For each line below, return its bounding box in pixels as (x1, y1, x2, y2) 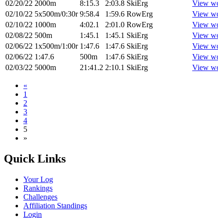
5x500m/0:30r (35, 10, 78, 18)
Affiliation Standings (23, 201, 87, 210)
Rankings (23, 183, 53, 192)
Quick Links (4, 152, 66, 165)
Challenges (23, 192, 57, 201)
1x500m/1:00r (35, 42, 78, 51)
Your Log (23, 175, 53, 183)
